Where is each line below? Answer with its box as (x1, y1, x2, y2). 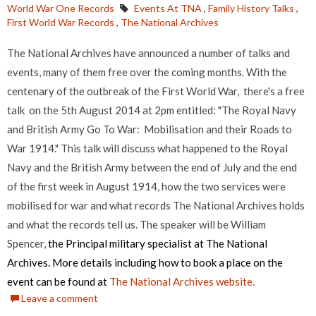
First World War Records (7, 16, 114, 29)
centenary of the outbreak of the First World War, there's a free (7, 85, 305, 98)
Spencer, (7, 237, 46, 250)
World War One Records (7, 2, 114, 15)
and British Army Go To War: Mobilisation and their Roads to (7, 123, 292, 136)
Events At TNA (134, 2, 202, 15)
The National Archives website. (109, 275, 255, 288)
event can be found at (7, 275, 109, 288)
